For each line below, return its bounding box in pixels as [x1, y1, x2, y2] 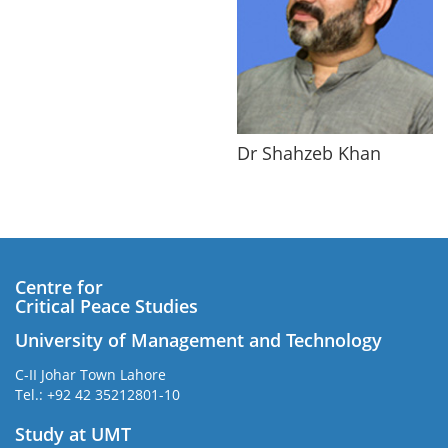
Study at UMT [15, 421, 131, 446]
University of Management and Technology [15, 327, 382, 352]
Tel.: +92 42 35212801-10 [15, 384, 180, 404]
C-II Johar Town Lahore [15, 364, 166, 384]
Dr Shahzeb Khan [237, 141, 381, 166]
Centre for [15, 274, 103, 299]
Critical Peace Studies [15, 293, 198, 318]
